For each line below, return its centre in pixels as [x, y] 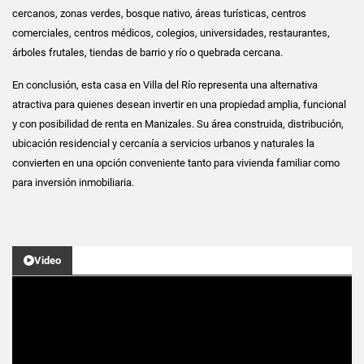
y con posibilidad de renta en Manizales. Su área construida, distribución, [178, 123]
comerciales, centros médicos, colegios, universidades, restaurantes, [171, 32]
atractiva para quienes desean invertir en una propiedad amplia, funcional [179, 104]
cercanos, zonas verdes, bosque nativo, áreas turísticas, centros [159, 13]
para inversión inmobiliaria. [73, 182]
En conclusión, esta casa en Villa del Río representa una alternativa [165, 84]
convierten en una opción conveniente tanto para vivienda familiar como [176, 162]
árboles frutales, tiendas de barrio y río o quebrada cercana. [147, 52]
